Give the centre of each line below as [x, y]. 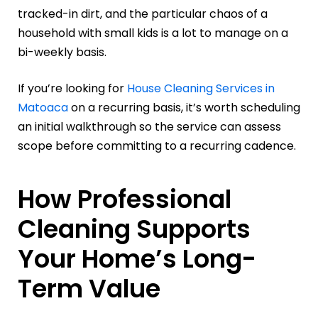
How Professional [125, 199]
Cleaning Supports [134, 229]
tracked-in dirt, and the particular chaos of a [143, 13]
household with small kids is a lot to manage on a [153, 33]
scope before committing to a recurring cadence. [157, 146]
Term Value [89, 288]
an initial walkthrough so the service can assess [149, 126]
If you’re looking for [72, 88]
